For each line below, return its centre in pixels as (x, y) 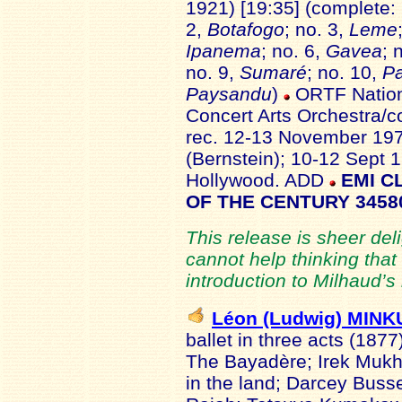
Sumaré (273, 72)
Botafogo (246, 29)
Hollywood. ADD (258, 180)
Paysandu (229, 94)
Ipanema (223, 51)
